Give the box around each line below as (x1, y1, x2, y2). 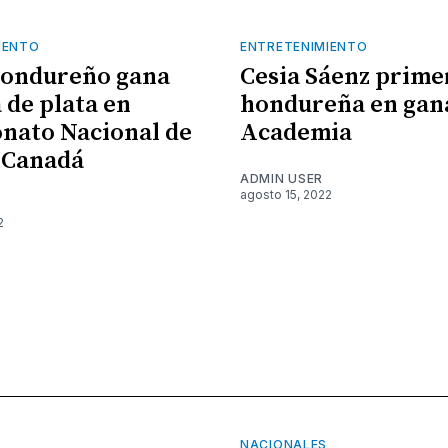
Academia (240, 117, 352, 148)
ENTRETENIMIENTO (240, 38, 368, 54)
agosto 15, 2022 (240, 186, 332, 202)
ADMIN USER (240, 170, 323, 186)
